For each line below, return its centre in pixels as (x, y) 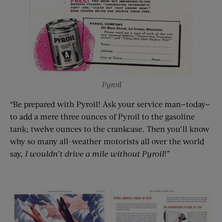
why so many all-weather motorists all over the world (107, 141)
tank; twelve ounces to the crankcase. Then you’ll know (110, 129)
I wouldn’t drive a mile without (83, 154)
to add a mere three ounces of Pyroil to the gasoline (102, 116)
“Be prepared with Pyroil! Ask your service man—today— (110, 104)
